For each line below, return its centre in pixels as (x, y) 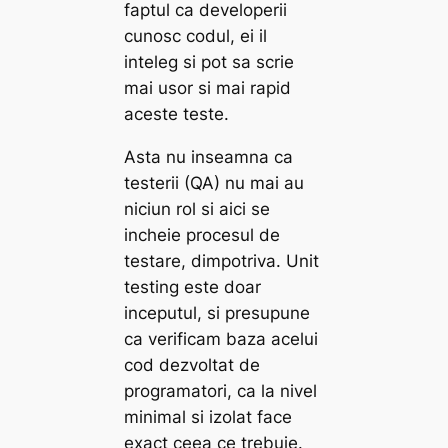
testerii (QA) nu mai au (214, 182)
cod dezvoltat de (192, 364)
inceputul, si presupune (217, 312)
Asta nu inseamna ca (209, 156)
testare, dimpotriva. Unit (222, 260)
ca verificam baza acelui (221, 338)
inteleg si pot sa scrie (209, 61)
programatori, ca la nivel (221, 390)
